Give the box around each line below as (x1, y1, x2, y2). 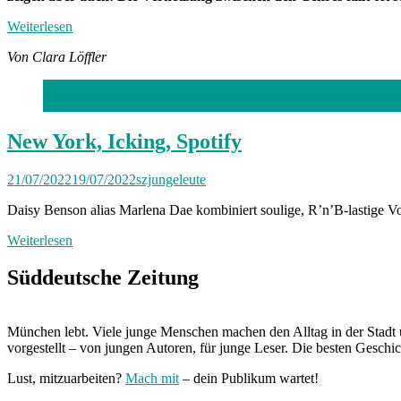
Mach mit (125, 371, 179, 387)
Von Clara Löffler (7, 48, 107, 64)
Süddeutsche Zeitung (7, 266, 199, 290)
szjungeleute (136, 171, 206, 187)
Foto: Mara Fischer (43, 95, 150, 111)
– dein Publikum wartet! (179, 371, 319, 387)
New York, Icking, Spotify (7, 129, 242, 153)
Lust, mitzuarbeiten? (7, 371, 125, 387)
